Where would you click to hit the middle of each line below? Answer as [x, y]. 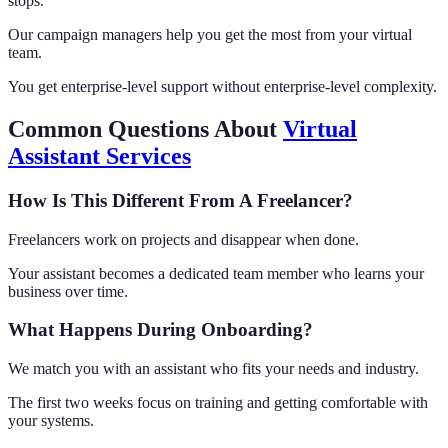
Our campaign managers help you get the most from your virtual [210, 35]
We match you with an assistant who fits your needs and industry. [213, 368]
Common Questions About [145, 128]
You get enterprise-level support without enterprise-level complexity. [222, 87]
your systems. [51, 420]
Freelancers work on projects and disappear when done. [183, 239]
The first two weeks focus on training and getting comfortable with [218, 402]
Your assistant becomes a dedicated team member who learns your [216, 273]
